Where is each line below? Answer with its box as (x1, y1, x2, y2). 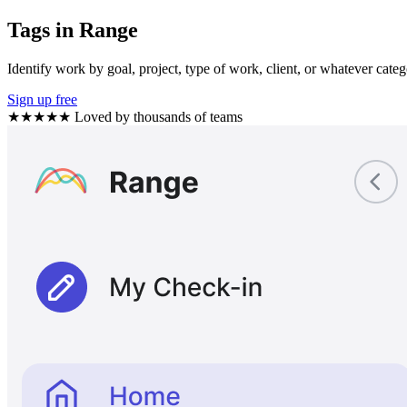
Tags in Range (7, 17, 138, 42)
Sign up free (7, 91, 77, 107)
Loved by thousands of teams (74, 108, 243, 124)
